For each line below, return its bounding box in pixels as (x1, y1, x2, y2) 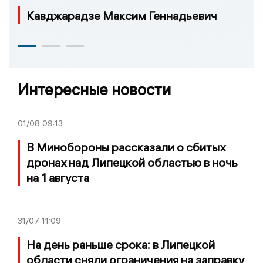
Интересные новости (18, 79, 171, 99)
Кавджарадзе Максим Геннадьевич (26, 8, 217, 23)
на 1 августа (26, 170, 89, 185)
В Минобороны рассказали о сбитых (26, 139, 225, 154)
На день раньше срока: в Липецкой (26, 237, 215, 252)
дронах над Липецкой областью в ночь (26, 154, 238, 170)
